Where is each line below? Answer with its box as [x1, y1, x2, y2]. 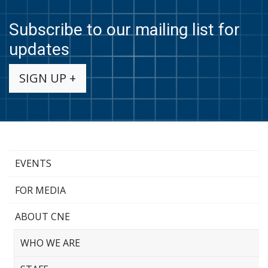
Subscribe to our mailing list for [9, 19, 240, 39]
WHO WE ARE [20, 236, 80, 249]
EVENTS [14, 157, 51, 170]
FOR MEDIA [14, 183, 66, 197]
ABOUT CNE [14, 209, 70, 223]
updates [9, 39, 69, 59]
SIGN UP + [19, 69, 76, 86]
